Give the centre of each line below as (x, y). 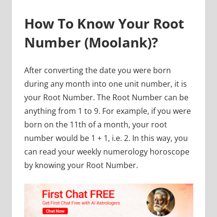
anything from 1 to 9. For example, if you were (107, 111)
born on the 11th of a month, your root (95, 125)
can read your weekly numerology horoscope (107, 152)
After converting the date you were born (97, 70)
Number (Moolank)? (93, 42)
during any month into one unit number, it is (105, 84)
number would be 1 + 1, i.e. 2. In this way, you (106, 138)
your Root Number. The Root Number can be (106, 98)
